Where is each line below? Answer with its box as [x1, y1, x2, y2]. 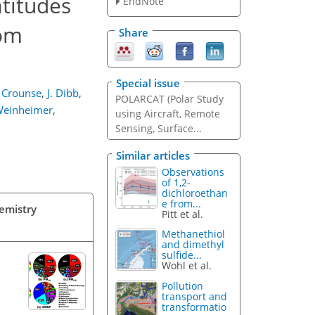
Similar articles [116, 148, 190, 162]
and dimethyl [162, 238, 225, 252]
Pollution [162, 279, 204, 293]
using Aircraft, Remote [115, 107, 220, 121]
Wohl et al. [162, 259, 212, 273]
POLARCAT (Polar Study [115, 92, 224, 106]
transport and [162, 290, 228, 304]
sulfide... [162, 248, 202, 262]
